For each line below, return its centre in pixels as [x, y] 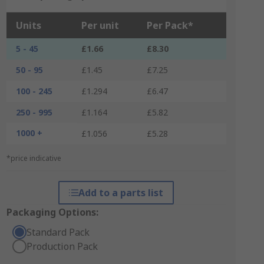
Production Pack [62, 246]
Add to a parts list [121, 193]
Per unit [100, 25]
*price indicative [34, 158]
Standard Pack [58, 232]
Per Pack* [170, 25]
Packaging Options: [52, 212]
